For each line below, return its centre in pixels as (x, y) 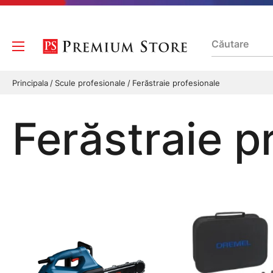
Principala (31, 83)
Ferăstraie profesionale (176, 83)
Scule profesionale (91, 83)
